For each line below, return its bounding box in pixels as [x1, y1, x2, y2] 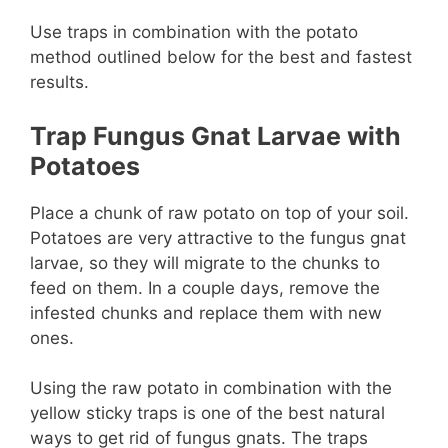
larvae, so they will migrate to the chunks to [30, 252, 380, 273]
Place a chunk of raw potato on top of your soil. [30, 202, 409, 223]
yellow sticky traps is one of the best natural [30, 403, 385, 424]
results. [30, 72, 89, 93]
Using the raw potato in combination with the [30, 378, 392, 399]
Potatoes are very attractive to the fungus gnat [30, 227, 406, 248]
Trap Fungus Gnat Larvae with [30, 120, 401, 151]
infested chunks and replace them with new [30, 302, 382, 323]
